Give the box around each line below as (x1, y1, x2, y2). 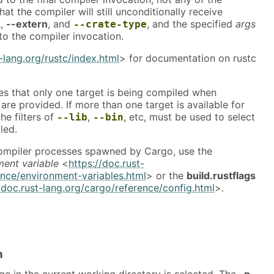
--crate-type (73, 18, 147, 31)
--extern (6, 18, 48, 31)
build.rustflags (187, 169, 256, 182)
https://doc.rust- (68, 157, 144, 170)
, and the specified (147, 18, 235, 31)
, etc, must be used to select (124, 111, 255, 124)
